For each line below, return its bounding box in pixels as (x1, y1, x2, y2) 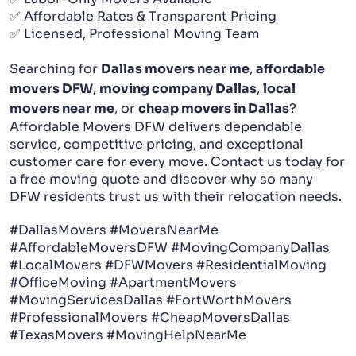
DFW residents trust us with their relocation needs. (10, 188, 342, 206)
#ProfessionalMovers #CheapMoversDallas (10, 309, 290, 327)
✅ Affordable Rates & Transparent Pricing (10, 8, 277, 25)
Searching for (10, 60, 101, 78)
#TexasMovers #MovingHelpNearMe (10, 327, 246, 344)
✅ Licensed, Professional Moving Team (10, 25, 259, 43)
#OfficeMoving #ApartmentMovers (10, 274, 237, 292)
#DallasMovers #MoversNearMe (10, 222, 219, 239)
